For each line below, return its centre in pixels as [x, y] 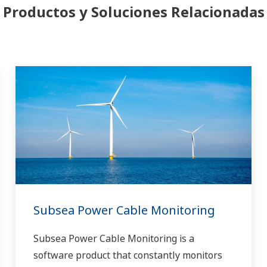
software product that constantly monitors [128, 255]
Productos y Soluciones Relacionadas [133, 12]
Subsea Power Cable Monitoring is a [114, 239]
